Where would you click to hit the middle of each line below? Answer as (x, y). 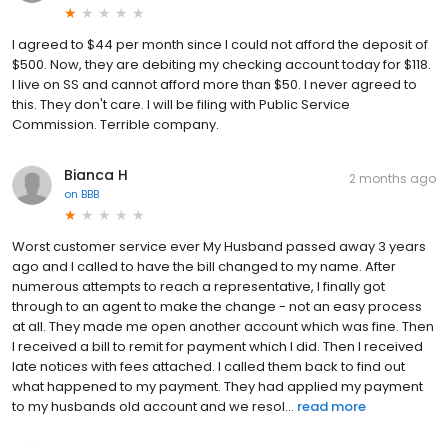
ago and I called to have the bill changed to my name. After (204, 266)
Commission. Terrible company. (115, 124)
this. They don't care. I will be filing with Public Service (181, 104)
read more (331, 406)
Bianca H (96, 174)
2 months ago (392, 178)
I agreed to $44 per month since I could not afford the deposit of (220, 44)
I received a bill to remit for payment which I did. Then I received (217, 346)
